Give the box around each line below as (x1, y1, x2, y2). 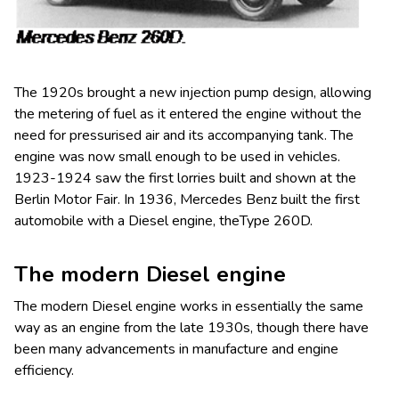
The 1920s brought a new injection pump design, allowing (14, 83, 371, 103)
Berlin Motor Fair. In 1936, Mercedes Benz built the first (14, 190, 360, 210)
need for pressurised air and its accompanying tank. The (14, 126, 354, 146)
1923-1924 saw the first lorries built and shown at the (14, 168, 356, 189)
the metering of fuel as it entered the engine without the (14, 104, 362, 125)
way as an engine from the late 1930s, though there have (14, 318, 369, 338)
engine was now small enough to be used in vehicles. (14, 147, 340, 167)
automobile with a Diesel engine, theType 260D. (14, 211, 313, 232)
